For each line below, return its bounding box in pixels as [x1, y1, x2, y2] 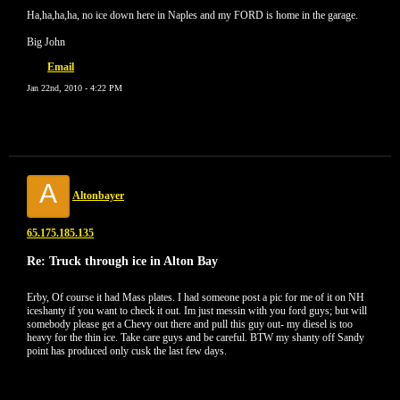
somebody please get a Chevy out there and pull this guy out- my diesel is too [27, 318, 353, 330]
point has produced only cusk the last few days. [27, 345, 227, 357]
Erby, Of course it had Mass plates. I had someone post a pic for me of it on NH [27, 291, 364, 304]
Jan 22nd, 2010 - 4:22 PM [27, 83, 122, 93]
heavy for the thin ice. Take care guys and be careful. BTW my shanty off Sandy [27, 331, 364, 344]
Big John [27, 36, 65, 48]
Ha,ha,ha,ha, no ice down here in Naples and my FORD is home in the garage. [27, 9, 358, 21]
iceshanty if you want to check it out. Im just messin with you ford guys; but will [27, 304, 367, 317]
